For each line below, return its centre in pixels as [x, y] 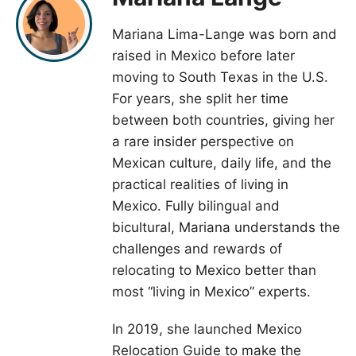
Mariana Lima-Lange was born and [224, 35]
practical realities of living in [200, 185]
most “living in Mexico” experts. [211, 292]
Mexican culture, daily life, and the [222, 163]
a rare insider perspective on [203, 142]
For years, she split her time [200, 99]
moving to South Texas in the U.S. [220, 77]
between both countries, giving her [223, 120]
